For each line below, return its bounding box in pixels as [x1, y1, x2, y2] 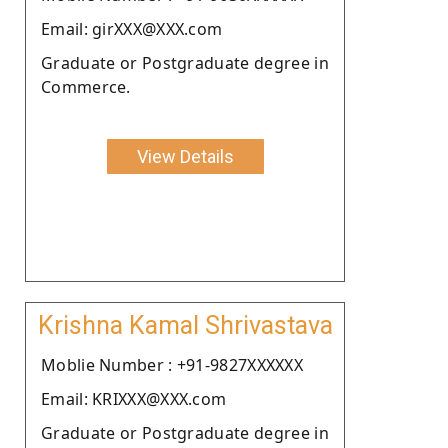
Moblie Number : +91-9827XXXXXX [41, 353, 303, 376]
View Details [136, 145, 234, 167]
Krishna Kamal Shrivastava [37, 310, 333, 340]
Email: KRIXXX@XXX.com [41, 387, 227, 410]
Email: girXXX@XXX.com [41, 17, 223, 40]
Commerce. [41, 75, 131, 98]
